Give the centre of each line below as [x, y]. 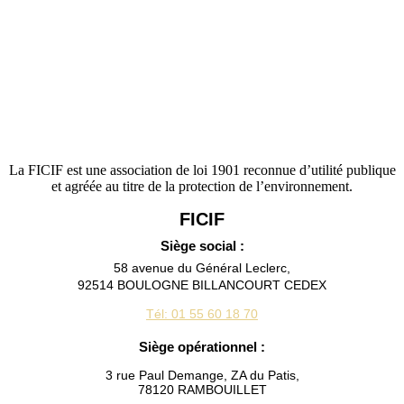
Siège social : [202, 246]
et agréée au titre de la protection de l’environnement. [202, 186]
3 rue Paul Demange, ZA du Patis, [202, 376]
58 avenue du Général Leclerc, [202, 268]
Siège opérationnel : [202, 347]
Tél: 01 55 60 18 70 [202, 314]
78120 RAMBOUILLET [202, 390]
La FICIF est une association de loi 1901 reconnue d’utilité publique [202, 170]
